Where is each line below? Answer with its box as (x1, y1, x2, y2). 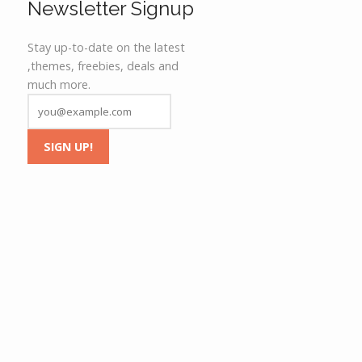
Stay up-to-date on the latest (27, 40, 186, 56)
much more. (27, 77, 91, 93)
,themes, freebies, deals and (27, 58, 179, 74)
